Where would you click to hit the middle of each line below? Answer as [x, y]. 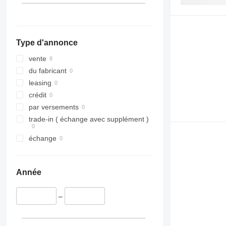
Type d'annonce [47, 43]
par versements [53, 107]
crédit [37, 95]
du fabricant [47, 71]
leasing [40, 83]
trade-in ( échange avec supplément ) [89, 119]
